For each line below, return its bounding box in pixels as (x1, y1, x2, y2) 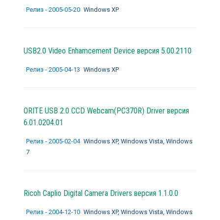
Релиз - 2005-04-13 (26, 65, 82, 73)
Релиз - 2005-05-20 (26, 5, 82, 13)
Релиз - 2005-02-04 (26, 137, 82, 145)
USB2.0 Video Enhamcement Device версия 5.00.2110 (23, 46, 192, 55)
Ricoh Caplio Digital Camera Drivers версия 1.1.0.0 (23, 188, 178, 198)
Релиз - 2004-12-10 (26, 208, 82, 216)
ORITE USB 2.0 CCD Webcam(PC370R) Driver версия (23, 106, 189, 115)
